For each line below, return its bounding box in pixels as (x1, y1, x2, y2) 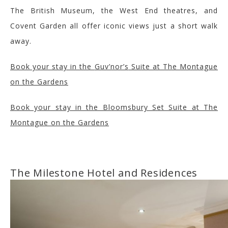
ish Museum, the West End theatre (44, 5, 192, 15)
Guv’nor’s (94, 61, 129, 71)
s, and (191, 5, 218, 15)
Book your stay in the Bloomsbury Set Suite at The (10, 102, 218, 112)
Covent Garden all (10, 20, 82, 31)
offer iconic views (81, 20, 153, 31)
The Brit (10, 5, 44, 15)
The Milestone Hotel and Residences (10, 165, 198, 180)
